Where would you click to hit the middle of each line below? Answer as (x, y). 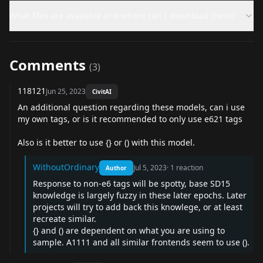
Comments (48, 65)
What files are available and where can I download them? (122, 15)
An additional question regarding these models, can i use (131, 107)
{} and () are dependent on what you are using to (129, 230)
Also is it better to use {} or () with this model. (106, 142)
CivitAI (102, 91)
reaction (190, 167)
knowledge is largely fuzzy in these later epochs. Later (140, 195)
